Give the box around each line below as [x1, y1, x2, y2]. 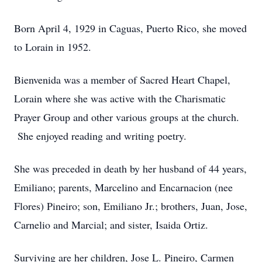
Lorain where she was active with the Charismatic [14, 91, 226, 105]
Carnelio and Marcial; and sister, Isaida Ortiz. [14, 218, 208, 232]
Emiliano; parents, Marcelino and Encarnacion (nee [14, 180, 233, 194]
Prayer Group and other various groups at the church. [14, 110, 239, 124]
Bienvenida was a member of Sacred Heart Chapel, [14, 73, 230, 87]
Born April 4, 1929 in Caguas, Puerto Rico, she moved [14, 21, 247, 35]
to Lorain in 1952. [14, 40, 91, 54]
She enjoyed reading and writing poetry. [14, 129, 187, 143]
